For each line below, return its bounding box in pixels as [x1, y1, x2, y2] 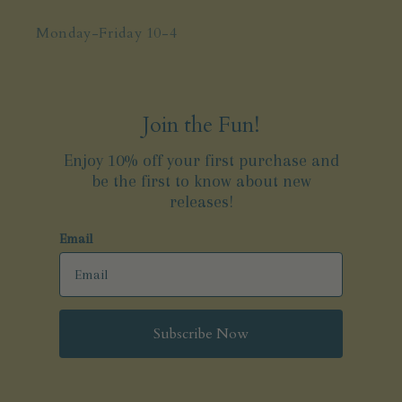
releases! [169, 191, 233, 212]
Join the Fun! [143, 109, 259, 140]
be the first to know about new [91, 170, 311, 191]
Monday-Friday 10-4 [36, 22, 178, 43]
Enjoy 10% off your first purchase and [63, 150, 339, 170]
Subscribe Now [153, 323, 249, 344]
